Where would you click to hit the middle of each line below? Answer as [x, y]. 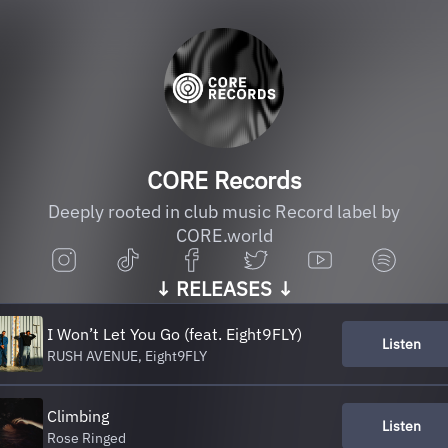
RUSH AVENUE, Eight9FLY [127, 356]
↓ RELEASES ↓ [224, 288]
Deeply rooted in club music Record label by [224, 211]
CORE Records [224, 180]
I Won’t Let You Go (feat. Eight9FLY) [174, 334]
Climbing [78, 416]
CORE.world [224, 235]
